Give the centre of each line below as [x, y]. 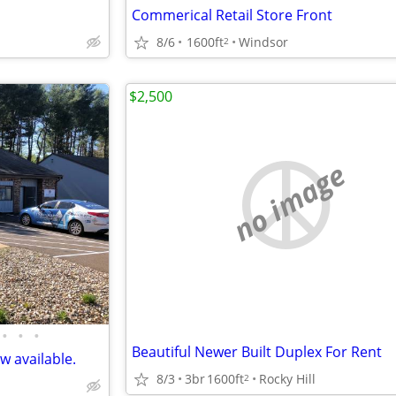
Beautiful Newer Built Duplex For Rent [257, 352]
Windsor [263, 42]
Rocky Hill [287, 378]
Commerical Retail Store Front [232, 15]
